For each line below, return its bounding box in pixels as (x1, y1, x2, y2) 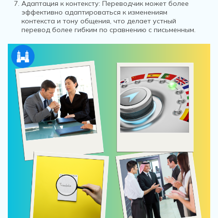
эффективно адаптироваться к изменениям (21, 8, 167, 17)
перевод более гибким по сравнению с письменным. (21, 25, 196, 34)
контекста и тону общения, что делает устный (21, 17, 176, 25)
